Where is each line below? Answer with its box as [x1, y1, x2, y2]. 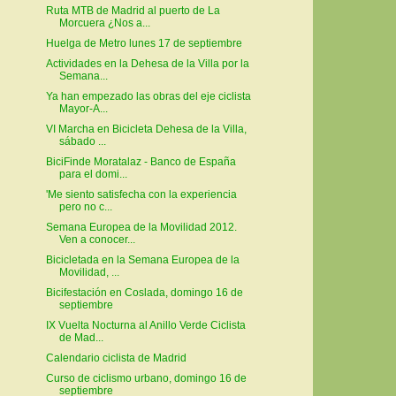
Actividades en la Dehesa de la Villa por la [45, 57, 249, 71]
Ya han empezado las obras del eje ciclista [45, 90, 251, 103]
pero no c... [58, 201, 112, 214]
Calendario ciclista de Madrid [45, 352, 187, 365]
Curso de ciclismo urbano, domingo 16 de [45, 372, 247, 385]
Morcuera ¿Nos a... [58, 17, 150, 30]
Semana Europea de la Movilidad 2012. [45, 221, 237, 234]
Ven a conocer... [58, 233, 135, 247]
